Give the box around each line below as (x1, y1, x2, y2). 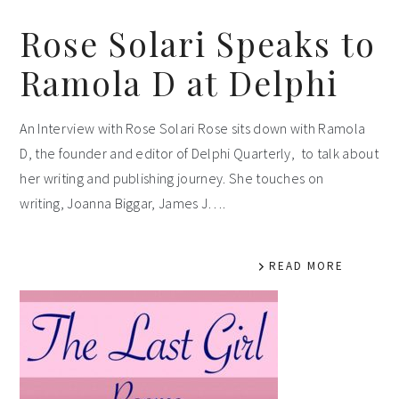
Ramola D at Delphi (20, 61, 339, 104)
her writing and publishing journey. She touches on (20, 169, 324, 187)
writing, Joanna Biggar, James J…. (20, 194, 225, 212)
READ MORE (268, 258, 344, 273)
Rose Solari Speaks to (20, 21, 377, 65)
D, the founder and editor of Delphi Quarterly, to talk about (20, 144, 379, 162)
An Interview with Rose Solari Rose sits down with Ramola (20, 119, 366, 137)
